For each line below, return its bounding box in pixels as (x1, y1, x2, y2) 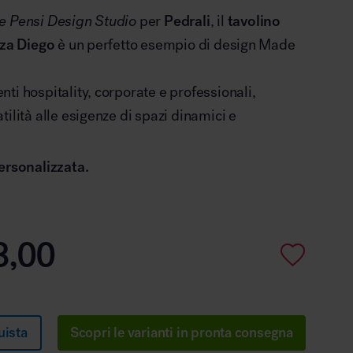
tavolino (227, 11, 281, 30)
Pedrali (164, 11, 210, 30)
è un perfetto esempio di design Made (54, 35, 295, 54)
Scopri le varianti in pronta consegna (69, 323, 294, 341)
